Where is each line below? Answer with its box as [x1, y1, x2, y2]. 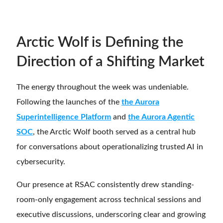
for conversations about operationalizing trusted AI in [16, 143, 203, 151]
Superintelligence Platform [16, 113, 111, 121]
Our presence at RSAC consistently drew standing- [16, 181, 194, 189]
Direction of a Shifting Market [16, 55, 205, 70]
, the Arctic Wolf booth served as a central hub [33, 128, 196, 136]
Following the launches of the [16, 98, 121, 107]
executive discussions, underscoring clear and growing [16, 211, 206, 219]
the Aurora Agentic [128, 113, 195, 121]
